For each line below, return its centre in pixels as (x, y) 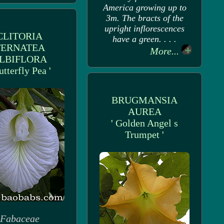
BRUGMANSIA (144, 100)
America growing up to (144, 7)
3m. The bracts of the (144, 18)
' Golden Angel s (144, 123)
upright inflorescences (144, 28)
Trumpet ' (144, 134)
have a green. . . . (144, 39)
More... (166, 51)
